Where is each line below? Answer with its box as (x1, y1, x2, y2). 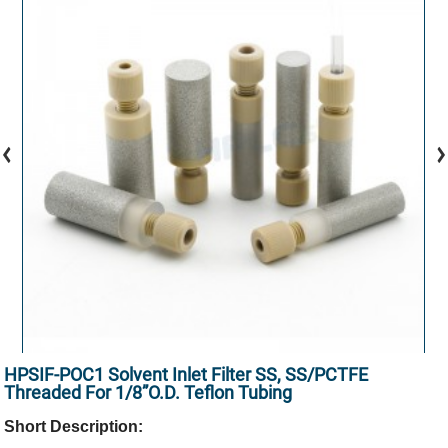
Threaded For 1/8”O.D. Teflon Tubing (4, 381, 293, 403)
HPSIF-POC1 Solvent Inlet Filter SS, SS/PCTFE (4, 363, 369, 385)
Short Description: (4, 417, 144, 435)
